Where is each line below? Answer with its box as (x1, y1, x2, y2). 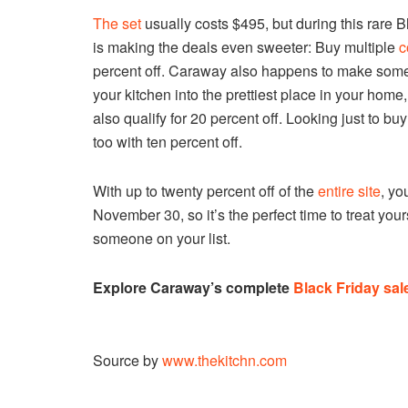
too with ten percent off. (93, 130, 242, 152)
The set (93, 12, 141, 34)
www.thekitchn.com (162, 349, 287, 371)
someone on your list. (93, 227, 230, 249)
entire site (318, 179, 381, 201)
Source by (93, 349, 162, 371)
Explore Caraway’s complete (93, 276, 293, 298)
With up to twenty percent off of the (93, 179, 318, 201)
